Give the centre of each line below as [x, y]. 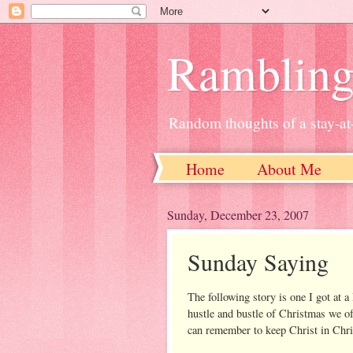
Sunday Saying [258, 262]
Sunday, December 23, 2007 [238, 215]
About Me [289, 169]
